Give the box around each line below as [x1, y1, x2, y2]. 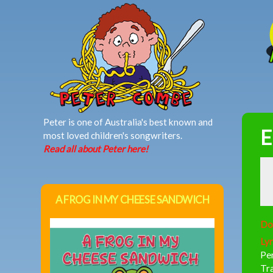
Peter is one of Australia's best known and [43, 116, 213, 127]
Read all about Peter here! [43, 143, 149, 154]
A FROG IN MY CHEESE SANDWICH [55, 193, 210, 206]
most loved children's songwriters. [43, 129, 183, 141]
